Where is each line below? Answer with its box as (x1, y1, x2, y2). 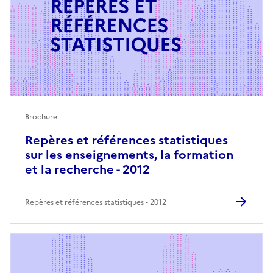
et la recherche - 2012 (25, 160, 150, 179)
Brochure (25, 111, 57, 122)
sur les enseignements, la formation (25, 145, 233, 164)
